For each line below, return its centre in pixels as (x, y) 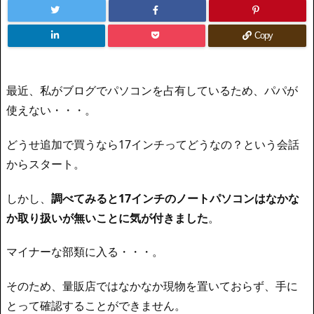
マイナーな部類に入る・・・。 (85, 252)
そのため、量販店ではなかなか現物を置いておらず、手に (152, 286)
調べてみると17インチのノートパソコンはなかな (175, 198)
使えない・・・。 (51, 110)
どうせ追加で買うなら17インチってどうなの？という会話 (153, 144)
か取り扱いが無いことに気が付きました (107, 218)
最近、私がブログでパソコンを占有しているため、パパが (152, 90)
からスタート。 (46, 164)
